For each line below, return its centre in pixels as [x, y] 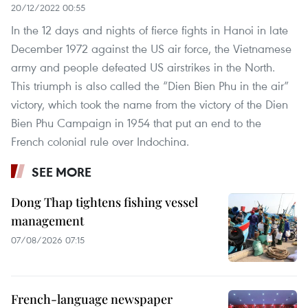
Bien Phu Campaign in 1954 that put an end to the [136, 123]
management [47, 221]
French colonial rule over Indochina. [100, 142]
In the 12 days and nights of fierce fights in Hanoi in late [150, 30]
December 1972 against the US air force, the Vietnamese [151, 49]
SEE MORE [62, 172]
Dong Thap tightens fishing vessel [104, 202]
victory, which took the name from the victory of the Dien [150, 104]
